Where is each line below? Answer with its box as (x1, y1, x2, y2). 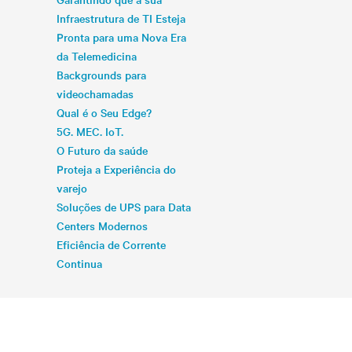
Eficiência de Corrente (57, 236, 166, 252)
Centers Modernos (57, 218, 148, 233)
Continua (57, 255, 102, 271)
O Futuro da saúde (57, 142, 148, 158)
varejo (57, 180, 87, 196)
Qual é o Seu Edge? (57, 104, 152, 120)
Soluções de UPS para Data (57, 199, 191, 214)
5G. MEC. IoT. (57, 123, 123, 139)
